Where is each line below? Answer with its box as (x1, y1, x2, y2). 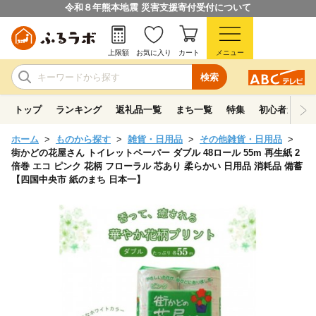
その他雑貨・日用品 (200, 134, 282, 145)
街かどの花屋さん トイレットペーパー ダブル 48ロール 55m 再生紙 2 (11, 147, 300, 158)
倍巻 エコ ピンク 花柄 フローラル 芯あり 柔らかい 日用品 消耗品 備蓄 (11, 161, 303, 171)
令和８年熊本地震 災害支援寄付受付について (65, 2, 251, 13)
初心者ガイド (259, 104, 314, 115)
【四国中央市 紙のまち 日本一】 (11, 174, 145, 185)
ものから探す (56, 134, 111, 145)
